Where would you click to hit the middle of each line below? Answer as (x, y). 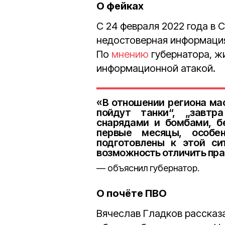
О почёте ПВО (132, 193)
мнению (130, 54)
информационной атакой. (156, 68)
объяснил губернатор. (153, 168)
